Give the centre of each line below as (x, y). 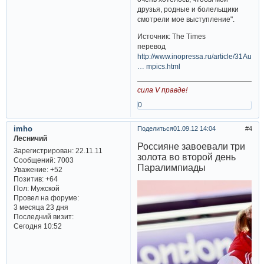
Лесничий (30, 138)
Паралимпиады (172, 168)
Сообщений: (34, 160)
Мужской (44, 188)
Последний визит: (43, 216)
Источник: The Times (172, 37)
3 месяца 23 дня (41, 207)
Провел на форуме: (46, 197)
